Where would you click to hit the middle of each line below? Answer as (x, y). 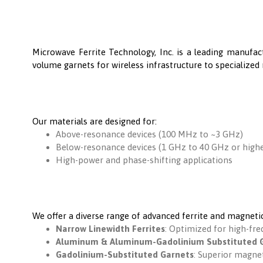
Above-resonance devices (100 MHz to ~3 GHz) (149, 134)
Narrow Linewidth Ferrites (110, 229)
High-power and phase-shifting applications (144, 160)
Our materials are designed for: (95, 121)
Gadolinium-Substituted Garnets (125, 255)
